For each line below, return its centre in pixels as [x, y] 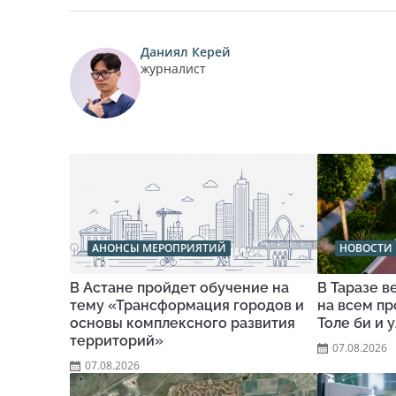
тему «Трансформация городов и [187, 306]
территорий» [117, 341]
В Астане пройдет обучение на [179, 288]
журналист [173, 69]
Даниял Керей [186, 52]
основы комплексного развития [183, 324]
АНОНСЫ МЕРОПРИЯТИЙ [159, 248]
